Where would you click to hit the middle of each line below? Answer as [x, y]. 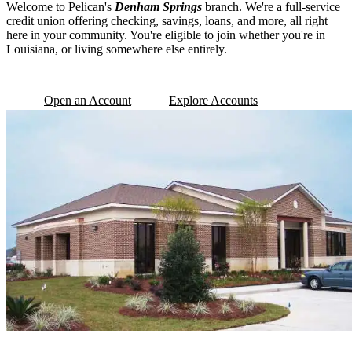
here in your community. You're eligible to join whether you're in [166, 35]
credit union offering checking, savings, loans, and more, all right [167, 21]
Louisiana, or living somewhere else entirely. [117, 49]
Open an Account [88, 101]
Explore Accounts [213, 101]
